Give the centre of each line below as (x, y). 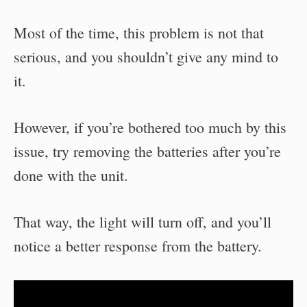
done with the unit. (71, 175)
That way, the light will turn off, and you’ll (143, 221)
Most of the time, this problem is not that (139, 32)
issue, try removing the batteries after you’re (147, 151)
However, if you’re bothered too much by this (150, 127)
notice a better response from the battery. (138, 245)
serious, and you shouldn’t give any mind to (146, 56)
